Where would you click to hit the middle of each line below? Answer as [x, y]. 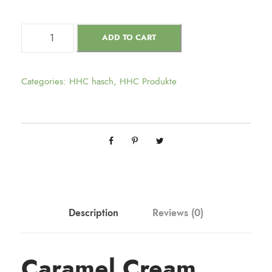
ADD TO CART [129, 38]
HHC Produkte [148, 81]
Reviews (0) [178, 213]
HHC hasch [91, 81]
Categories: [45, 81]
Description [93, 213]
